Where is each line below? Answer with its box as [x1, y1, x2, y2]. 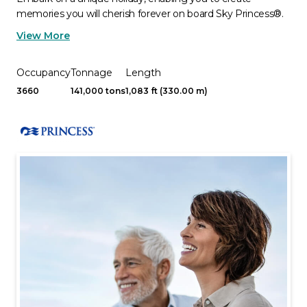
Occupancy [16, 66, 71, 79]
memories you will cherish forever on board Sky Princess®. [16, 8, 284, 20]
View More [16, 29, 70, 42]
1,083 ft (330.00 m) [125, 86, 208, 96]
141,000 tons [71, 86, 125, 96]
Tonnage [71, 66, 112, 79]
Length [125, 66, 161, 79]
